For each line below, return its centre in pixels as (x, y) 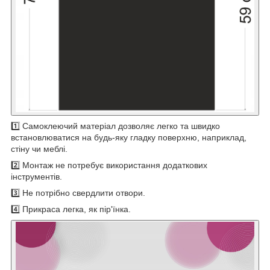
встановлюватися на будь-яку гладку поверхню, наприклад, (129, 137)
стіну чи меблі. (39, 149)
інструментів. (36, 176)
